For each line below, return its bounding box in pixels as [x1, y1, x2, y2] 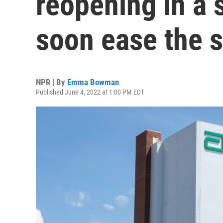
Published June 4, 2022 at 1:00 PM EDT [36, 88, 144, 96]
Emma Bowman [67, 77, 119, 87]
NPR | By [36, 77, 67, 87]
